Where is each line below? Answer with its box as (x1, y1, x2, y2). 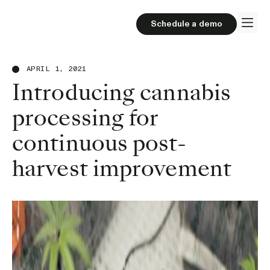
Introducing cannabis (12, 77, 231, 108)
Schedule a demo (150, 18, 222, 30)
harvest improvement (12, 153, 231, 184)
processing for (12, 102, 159, 133)
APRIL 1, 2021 (27, 64, 86, 74)
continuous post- (12, 128, 186, 159)
